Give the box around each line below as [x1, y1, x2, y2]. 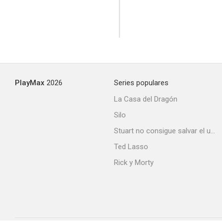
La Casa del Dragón [114, 95, 177, 104]
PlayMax [15, 78, 45, 87]
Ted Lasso [114, 142, 148, 151]
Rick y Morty [114, 158, 154, 167]
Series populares [114, 78, 168, 87]
